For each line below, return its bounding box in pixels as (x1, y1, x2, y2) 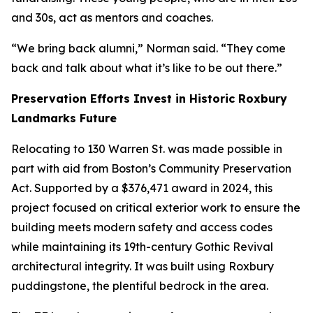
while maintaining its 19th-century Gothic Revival (11, 240, 273, 254)
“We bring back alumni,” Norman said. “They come (11, 41, 286, 55)
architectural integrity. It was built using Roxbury (11, 259, 274, 273)
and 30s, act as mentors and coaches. (11, 10, 213, 24)
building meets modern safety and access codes (11, 220, 272, 234)
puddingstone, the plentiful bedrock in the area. (11, 279, 268, 293)
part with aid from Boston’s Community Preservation (11, 161, 291, 175)
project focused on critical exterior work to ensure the (11, 201, 300, 214)
